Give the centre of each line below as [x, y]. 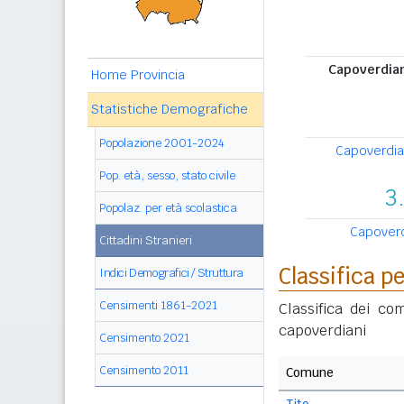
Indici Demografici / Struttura [171, 273]
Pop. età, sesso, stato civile [167, 175]
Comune [310, 372]
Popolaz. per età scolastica [168, 208]
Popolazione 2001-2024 [162, 143]
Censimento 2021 [144, 338]
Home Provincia [138, 75]
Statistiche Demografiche [170, 109]
